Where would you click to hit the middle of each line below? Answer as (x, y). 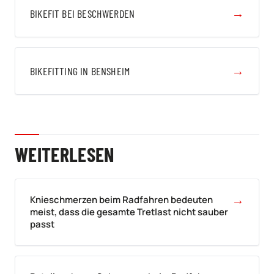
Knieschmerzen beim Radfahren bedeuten (121, 200)
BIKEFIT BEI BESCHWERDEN (83, 13)
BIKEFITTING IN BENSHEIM (80, 71)
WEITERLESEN (65, 154)
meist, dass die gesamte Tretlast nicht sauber (129, 212)
